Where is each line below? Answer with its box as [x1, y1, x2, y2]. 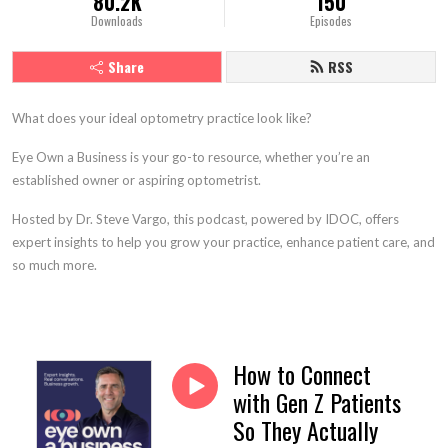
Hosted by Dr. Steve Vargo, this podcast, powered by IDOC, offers [12, 211, 399, 227]
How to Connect [233, 356, 371, 392]
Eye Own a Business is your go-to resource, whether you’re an [12, 149, 370, 165]
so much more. [12, 257, 100, 273]
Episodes [309, 12, 352, 29]
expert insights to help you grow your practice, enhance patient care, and [12, 234, 435, 250]
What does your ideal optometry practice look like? [12, 110, 312, 126]
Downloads [91, 12, 144, 29]
